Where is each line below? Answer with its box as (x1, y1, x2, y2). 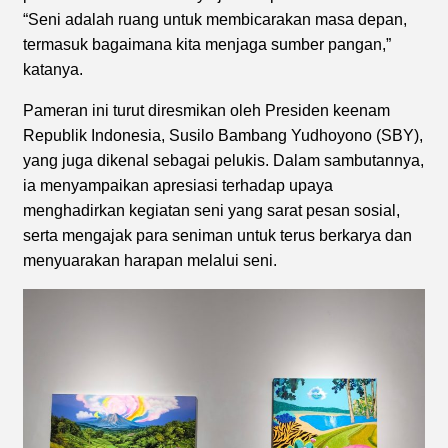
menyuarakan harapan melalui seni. (23, 251, 277, 269)
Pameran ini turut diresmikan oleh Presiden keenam (23, 101, 390, 119)
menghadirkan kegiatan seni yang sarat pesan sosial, (23, 201, 400, 219)
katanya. (23, 60, 83, 78)
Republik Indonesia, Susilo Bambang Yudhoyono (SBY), (23, 126, 423, 144)
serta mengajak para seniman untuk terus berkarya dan (23, 226, 412, 244)
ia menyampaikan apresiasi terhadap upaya (23, 176, 333, 194)
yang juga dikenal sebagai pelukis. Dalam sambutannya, (23, 151, 424, 169)
